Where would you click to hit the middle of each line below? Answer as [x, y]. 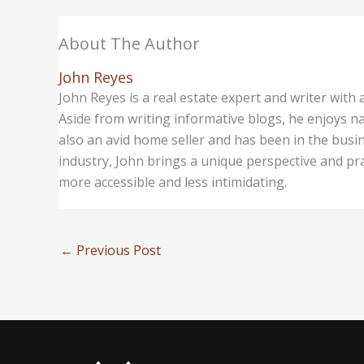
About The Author [129, 43]
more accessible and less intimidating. [173, 182]
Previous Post [117, 250]
